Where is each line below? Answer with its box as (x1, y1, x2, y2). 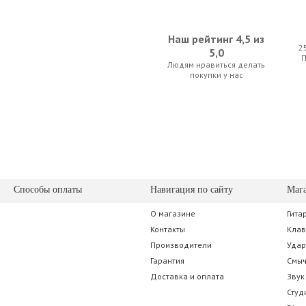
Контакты (150, 224, 185, 234)
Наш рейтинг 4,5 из (168, 31, 265, 46)
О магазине (150, 208, 195, 219)
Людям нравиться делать (167, 59, 266, 70)
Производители (150, 240, 212, 250)
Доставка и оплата (150, 271, 224, 281)
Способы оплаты (14, 184, 82, 195)
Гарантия (150, 255, 184, 266)
